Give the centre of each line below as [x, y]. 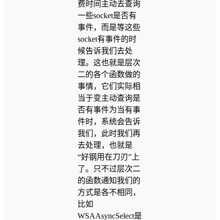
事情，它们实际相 [109, 86]
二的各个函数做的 [109, 74]
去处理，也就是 [105, 145]
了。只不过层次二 [109, 168]
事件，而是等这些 [109, 27]
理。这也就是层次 [109, 62]
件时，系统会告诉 [109, 121]
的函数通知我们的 [109, 180]
